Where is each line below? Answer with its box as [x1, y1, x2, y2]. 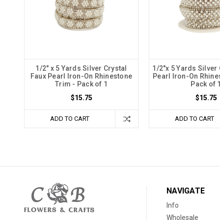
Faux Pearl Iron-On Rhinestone [30, 72, 133, 80]
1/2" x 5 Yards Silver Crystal [35, 64, 127, 72]
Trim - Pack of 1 [55, 80, 108, 88]
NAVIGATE [166, 186, 205, 195]
